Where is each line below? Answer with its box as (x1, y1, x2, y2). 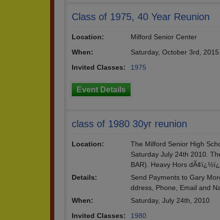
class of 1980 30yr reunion (72, 118, 187, 129)
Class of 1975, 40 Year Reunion (72, 11, 210, 22)
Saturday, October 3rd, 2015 (131, 48, 219, 56)
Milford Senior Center (131, 33, 197, 41)
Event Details (77, 85, 126, 94)
